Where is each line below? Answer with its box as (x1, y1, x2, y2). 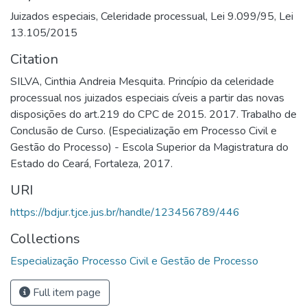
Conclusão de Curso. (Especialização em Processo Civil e (10, 123, 277, 138)
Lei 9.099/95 (210, 9, 274, 24)
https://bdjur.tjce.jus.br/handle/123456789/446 (10, 205, 240, 220)
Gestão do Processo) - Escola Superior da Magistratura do (10, 140, 288, 155)
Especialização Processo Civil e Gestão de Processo (10, 254, 258, 269)
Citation (10, 50, 58, 69)
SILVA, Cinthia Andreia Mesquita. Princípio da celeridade (10, 74, 274, 89)
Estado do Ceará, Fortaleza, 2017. (10, 156, 173, 171)
